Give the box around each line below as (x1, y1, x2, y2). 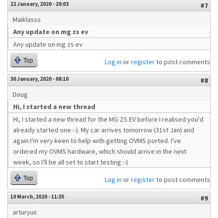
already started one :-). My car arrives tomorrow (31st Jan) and (13, 126, 194, 134)
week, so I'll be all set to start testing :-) (13, 158, 128, 166)
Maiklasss (13, 15, 41, 24)
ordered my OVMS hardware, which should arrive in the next (13, 147, 186, 156)
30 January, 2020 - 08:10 (10, 75, 69, 82)
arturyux (13, 208, 36, 217)
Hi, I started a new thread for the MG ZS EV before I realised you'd (13, 115, 203, 124)
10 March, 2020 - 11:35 (10, 193, 64, 200)
